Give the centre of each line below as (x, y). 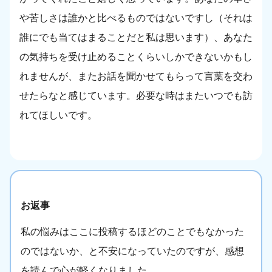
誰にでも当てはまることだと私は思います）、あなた (136, 38)
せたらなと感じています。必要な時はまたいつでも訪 (136, 96)
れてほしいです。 (58, 115)
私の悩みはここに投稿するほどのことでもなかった (132, 232)
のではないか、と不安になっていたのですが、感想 (132, 251)
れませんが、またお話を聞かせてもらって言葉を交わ (136, 76)
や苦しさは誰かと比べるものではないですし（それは (136, 18)
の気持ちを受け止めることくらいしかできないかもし (136, 57)
